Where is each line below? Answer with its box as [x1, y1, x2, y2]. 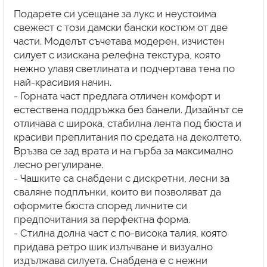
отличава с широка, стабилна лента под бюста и [13, 117, 241, 129]
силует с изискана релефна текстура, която [13, 48, 221, 61]
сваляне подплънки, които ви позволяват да [13, 185, 221, 198]
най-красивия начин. [13, 76, 111, 88]
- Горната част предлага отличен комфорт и [13, 89, 221, 102]
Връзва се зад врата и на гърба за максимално [13, 144, 233, 157]
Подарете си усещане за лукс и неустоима [13, 7, 216, 20]
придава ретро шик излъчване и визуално [13, 240, 213, 253]
